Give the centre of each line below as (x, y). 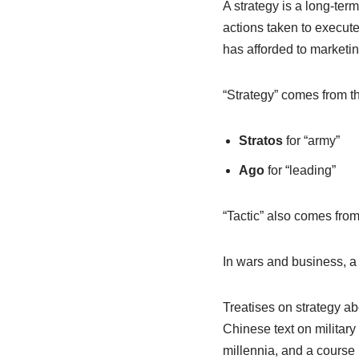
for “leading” (300, 170)
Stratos (260, 141)
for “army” (311, 141)
